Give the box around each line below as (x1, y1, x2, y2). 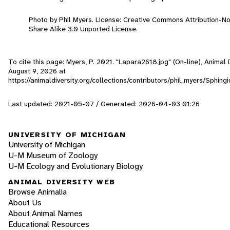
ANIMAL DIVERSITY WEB (8, 177, 115, 187)
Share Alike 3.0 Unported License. (29, 24, 138, 33)
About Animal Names (8, 208, 83, 219)
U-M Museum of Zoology (8, 149, 98, 161)
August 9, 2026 (8, 66, 57, 75)
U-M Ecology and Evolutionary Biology (8, 160, 143, 171)
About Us (8, 197, 42, 208)
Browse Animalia (8, 186, 67, 198)
